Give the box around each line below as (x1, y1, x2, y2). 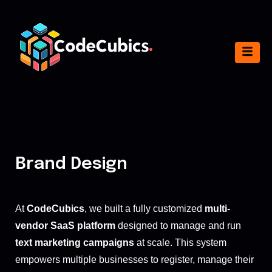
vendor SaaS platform (15, 220, 115, 231)
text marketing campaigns (15, 237, 134, 248)
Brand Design (15, 155, 127, 173)
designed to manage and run (115, 220, 241, 231)
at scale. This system (134, 237, 226, 248)
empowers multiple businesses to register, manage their (15, 254, 254, 265)
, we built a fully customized (84, 203, 205, 214)
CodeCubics (27, 203, 84, 214)
